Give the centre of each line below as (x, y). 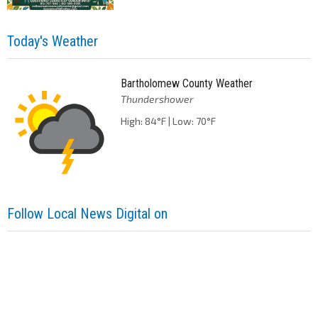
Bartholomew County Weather (186, 83)
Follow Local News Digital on (87, 213)
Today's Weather (53, 41)
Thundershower (157, 99)
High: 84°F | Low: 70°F (168, 121)
